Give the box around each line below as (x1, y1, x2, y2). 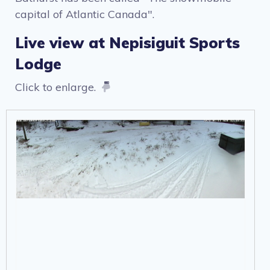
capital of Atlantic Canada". (15, 7, 154, 21)
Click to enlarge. (15, 80, 102, 94)
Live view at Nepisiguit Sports (15, 33, 240, 52)
